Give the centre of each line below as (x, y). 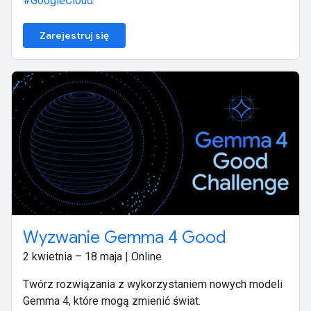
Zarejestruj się (74, 36)
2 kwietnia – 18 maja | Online (92, 257)
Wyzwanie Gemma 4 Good (125, 238)
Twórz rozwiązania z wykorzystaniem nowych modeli (153, 285)
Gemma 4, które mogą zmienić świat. (112, 301)
